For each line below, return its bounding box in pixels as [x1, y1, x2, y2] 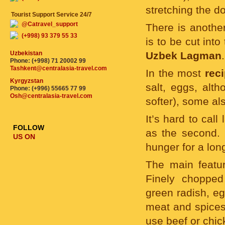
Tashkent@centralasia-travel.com [10, 65, 107, 72]
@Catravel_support [22, 21, 78, 28]
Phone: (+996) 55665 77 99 [10, 85, 86, 92]
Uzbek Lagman [146, 50, 221, 61]
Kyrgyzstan [10, 77, 43, 84]
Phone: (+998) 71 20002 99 [10, 57, 86, 64]
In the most [146, 67, 205, 79]
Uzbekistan [10, 50, 42, 57]
